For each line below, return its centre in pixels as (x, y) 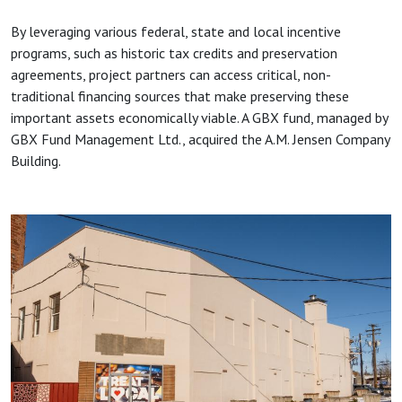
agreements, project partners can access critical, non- (171, 74)
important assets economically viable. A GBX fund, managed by (199, 117)
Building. (37, 160)
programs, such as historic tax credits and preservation (174, 52)
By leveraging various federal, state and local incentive (176, 31)
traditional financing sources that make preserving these (180, 96)
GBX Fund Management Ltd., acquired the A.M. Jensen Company (200, 139)
